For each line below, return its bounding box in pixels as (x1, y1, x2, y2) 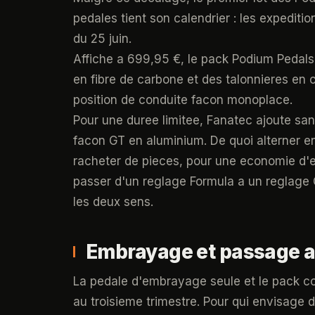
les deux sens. (73, 195, 153, 209)
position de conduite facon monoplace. (73, 93, 292, 107)
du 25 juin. (73, 32, 131, 46)
